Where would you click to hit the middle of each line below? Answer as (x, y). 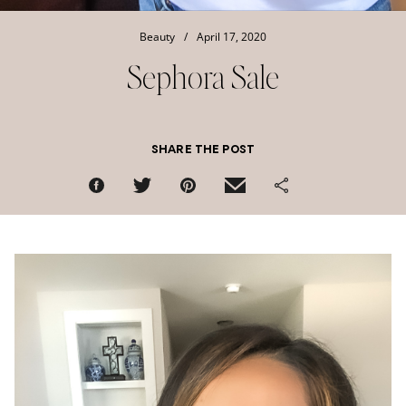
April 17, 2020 (232, 37)
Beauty (157, 37)
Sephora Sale (203, 77)
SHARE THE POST (203, 151)
